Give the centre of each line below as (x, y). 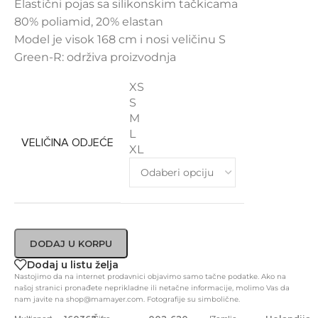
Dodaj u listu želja (73, 265)
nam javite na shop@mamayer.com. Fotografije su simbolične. (127, 300)
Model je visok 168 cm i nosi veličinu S (120, 40)
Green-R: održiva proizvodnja (95, 57)
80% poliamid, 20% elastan (89, 22)
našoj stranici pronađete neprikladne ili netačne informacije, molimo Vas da (152, 288)
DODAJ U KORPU (71, 244)
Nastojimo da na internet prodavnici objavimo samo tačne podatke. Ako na (150, 277)
